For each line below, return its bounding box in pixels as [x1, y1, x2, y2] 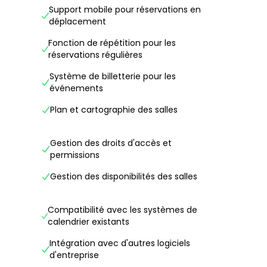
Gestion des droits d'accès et [49, 137, 172, 149]
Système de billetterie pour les [49, 70, 176, 82]
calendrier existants [48, 216, 130, 228]
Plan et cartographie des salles [50, 104, 178, 116]
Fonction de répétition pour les [48, 37, 176, 49]
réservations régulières [48, 49, 142, 61]
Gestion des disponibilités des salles [50, 170, 197, 182]
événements [49, 82, 104, 94]
